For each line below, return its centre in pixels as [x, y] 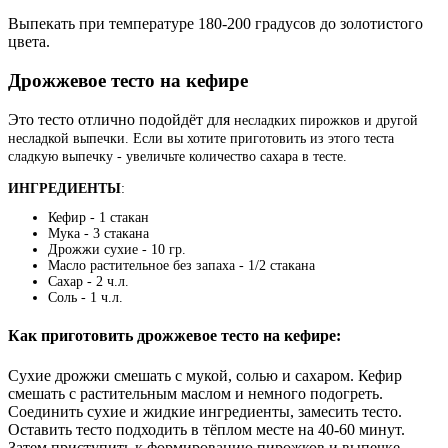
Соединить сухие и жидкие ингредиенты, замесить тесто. [205, 411]
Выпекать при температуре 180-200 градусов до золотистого [215, 24]
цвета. [29, 42]
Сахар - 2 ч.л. [88, 282]
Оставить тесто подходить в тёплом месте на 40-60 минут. [206, 429]
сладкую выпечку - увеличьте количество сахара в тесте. [177, 156]
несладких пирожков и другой [326, 120]
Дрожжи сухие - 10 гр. [117, 250]
